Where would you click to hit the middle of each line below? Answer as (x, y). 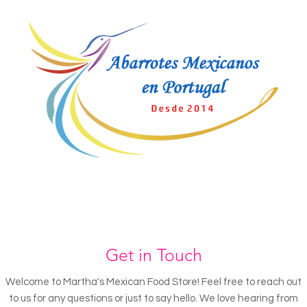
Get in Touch (153, 255)
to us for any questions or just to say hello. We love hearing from (153, 299)
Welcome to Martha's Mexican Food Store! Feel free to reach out (153, 282)
